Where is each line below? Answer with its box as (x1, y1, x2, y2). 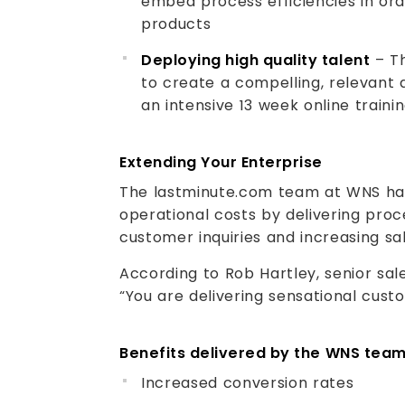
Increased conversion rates (141, 372, 354, 393)
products (141, 14, 212, 34)
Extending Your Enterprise (119, 152, 323, 173)
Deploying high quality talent (141, 50, 371, 71)
